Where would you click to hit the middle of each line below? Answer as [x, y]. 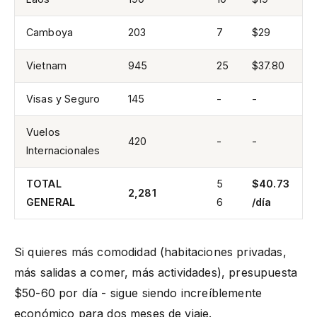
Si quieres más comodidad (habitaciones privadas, [150, 252]
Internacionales [63, 150]
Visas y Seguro [63, 98]
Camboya [50, 32]
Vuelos [43, 132]
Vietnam [47, 65]
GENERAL [51, 202]
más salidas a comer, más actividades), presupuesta [156, 272]
